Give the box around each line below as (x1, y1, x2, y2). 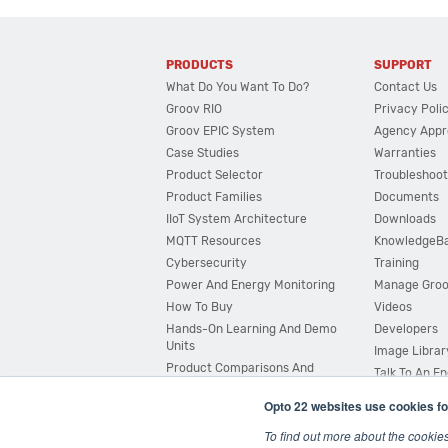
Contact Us (374, 80, 438, 94)
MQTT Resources (166, 234, 262, 248)
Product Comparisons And (166, 361, 315, 375)
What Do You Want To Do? (166, 80, 310, 94)
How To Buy (166, 300, 234, 314)
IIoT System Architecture (166, 212, 308, 226)
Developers (374, 322, 439, 336)
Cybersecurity (166, 256, 248, 270)
